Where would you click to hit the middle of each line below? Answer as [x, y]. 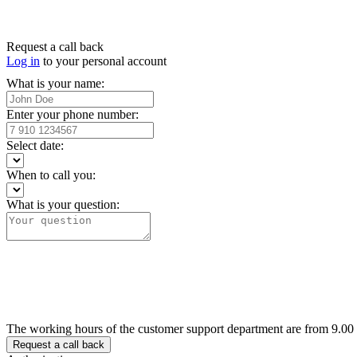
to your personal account [103, 61]
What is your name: [55, 84]
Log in [23, 61]
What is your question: [63, 205]
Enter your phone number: [73, 115]
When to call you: [51, 175]
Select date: [35, 146]
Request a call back [55, 47]
